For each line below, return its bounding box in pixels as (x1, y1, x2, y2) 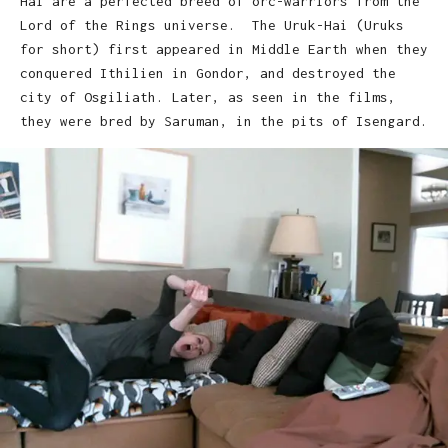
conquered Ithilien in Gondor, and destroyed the (20, 64, 396, 81)
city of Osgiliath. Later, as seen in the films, (20, 88, 396, 105)
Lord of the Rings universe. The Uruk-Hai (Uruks (20, 16, 404, 33)
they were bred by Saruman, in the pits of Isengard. (20, 112, 428, 129)
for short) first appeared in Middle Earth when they (20, 40, 428, 57)
